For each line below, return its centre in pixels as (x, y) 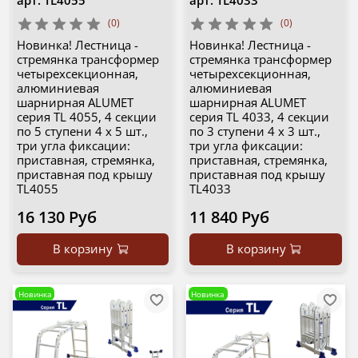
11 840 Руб (229, 217)
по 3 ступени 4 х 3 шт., (255, 131)
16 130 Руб (56, 217)
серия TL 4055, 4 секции (86, 117)
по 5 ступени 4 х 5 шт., (82, 131)
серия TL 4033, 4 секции (259, 117)
